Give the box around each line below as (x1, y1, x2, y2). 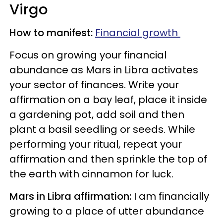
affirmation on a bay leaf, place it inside (9, 92, 207, 107)
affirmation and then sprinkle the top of (9, 152, 207, 166)
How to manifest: (9, 25, 93, 40)
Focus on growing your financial (9, 48, 166, 62)
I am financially (131, 189, 209, 203)
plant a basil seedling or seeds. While (9, 122, 195, 136)
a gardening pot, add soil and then (9, 107, 184, 121)
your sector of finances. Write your (9, 77, 179, 92)
